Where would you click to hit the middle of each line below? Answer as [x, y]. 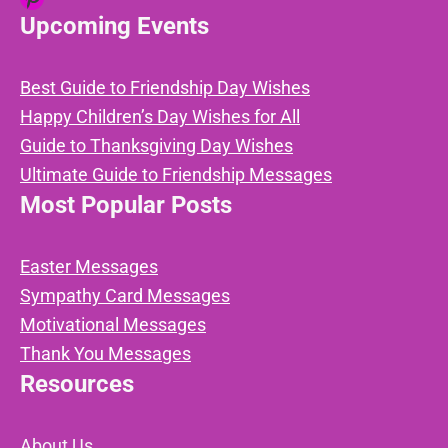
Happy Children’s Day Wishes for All [160, 116]
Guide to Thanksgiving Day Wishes [156, 145]
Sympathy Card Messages [125, 295]
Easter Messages [89, 266]
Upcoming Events [114, 25]
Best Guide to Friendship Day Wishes [165, 87]
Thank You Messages [105, 353]
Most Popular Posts [126, 204]
